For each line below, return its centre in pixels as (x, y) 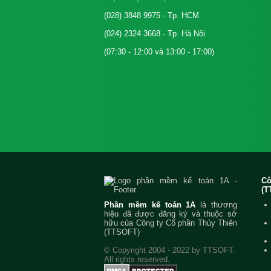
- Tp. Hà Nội (183, 34)
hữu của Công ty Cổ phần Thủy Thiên (171, 223)
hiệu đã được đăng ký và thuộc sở (171, 214)
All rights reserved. (137, 259)
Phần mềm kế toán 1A (150, 205)
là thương (217, 205)
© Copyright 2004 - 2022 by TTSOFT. (170, 250)
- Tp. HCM (180, 15)
